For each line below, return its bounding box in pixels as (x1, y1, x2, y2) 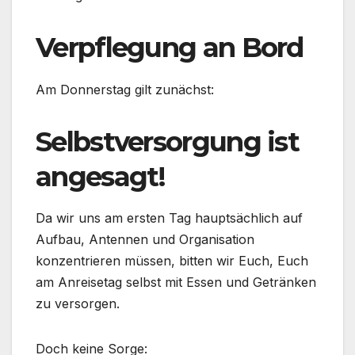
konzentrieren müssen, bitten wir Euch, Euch (36, 253, 308, 269)
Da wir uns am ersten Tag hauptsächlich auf (36, 210, 303, 227)
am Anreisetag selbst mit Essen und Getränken (36, 274, 316, 291)
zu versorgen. (36, 296, 120, 312)
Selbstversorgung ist (36, 124, 299, 158)
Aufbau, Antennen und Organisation (36, 231, 254, 248)
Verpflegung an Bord (36, 30, 303, 64)
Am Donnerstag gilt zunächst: (36, 81, 214, 97)
